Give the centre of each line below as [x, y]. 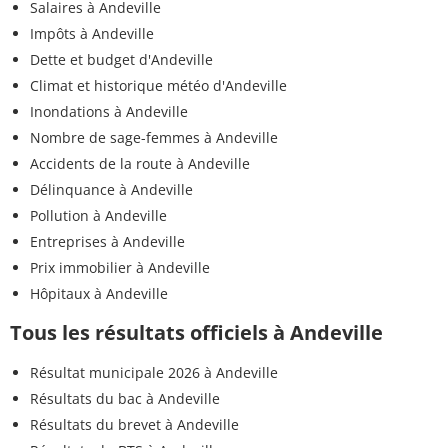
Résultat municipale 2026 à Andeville [154, 372]
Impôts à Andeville [92, 33]
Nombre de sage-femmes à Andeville [154, 137]
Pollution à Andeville [98, 215]
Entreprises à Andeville [107, 241]
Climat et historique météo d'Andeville [158, 85]
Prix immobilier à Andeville [120, 267]
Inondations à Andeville [109, 111]
